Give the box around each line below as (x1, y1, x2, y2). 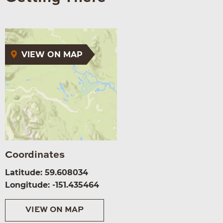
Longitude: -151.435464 (5, 180, 99, 190)
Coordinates (5, 150, 65, 160)
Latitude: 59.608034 (5, 167, 88, 177)
